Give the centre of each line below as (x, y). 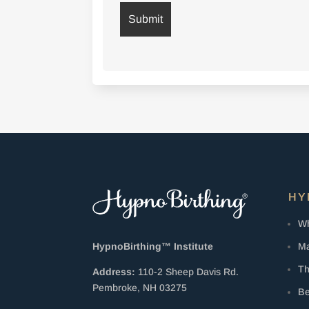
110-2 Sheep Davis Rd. (189, 272)
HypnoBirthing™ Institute (153, 247)
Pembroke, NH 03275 (140, 288)
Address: (114, 272)
